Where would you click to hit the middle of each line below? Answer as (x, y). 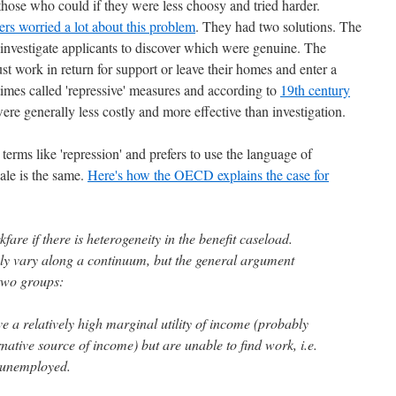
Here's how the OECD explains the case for (208, 175)
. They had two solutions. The (278, 26)
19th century (315, 90)
